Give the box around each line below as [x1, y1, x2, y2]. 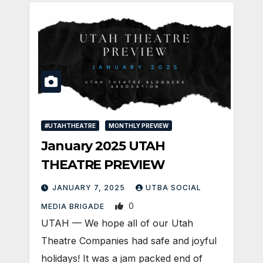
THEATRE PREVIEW [41, 156, 165, 173]
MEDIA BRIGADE [41, 201, 107, 211]
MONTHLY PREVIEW [109, 122, 168, 129]
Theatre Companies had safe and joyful [41, 234, 217, 247]
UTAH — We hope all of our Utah [41, 217, 193, 229]
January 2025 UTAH [41, 137, 166, 154]
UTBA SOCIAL [146, 183, 201, 192]
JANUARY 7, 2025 [52, 183, 127, 192]
